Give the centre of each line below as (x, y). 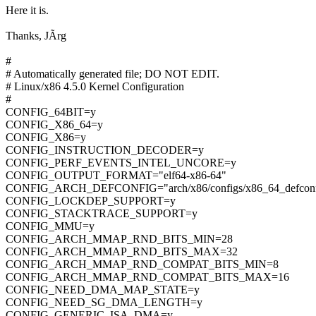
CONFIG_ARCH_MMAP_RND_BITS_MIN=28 (119, 239)
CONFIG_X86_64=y (54, 125)
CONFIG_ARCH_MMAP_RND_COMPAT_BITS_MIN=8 (142, 265)
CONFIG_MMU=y (50, 226)
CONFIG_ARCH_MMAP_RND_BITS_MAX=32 (122, 252)
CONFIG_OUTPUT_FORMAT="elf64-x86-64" (116, 176)
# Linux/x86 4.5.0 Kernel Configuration (95, 87)
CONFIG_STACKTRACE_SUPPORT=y (102, 214)
